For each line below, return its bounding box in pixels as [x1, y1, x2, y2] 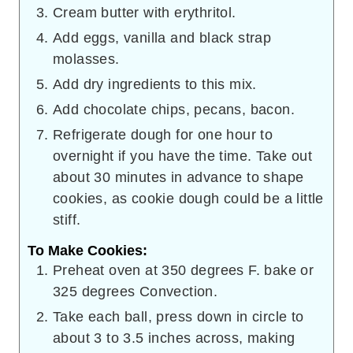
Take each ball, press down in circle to [53, 309, 304, 325]
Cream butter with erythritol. [53, 4, 236, 20]
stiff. [53, 211, 81, 228]
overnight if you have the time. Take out [53, 147, 312, 164]
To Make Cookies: [28, 243, 147, 259]
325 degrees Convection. [53, 284, 218, 300]
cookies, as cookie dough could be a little [53, 190, 324, 206]
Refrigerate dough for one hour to [53, 126, 273, 143]
